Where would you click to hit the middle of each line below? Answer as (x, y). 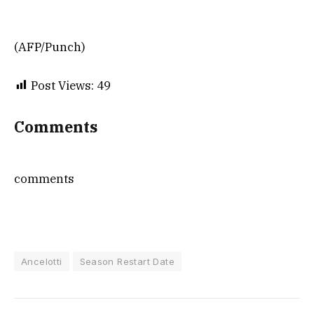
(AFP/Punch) (50, 47)
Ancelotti (42, 261)
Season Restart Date (127, 261)
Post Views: (62, 85)
